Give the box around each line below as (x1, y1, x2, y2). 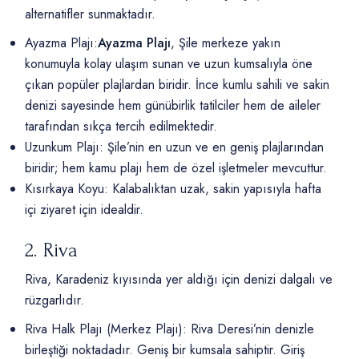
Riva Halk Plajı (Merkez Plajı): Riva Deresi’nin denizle (25, 320, 315, 339)
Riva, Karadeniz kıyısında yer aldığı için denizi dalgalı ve (25, 270, 333, 289)
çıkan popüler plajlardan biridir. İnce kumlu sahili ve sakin (25, 75, 330, 95)
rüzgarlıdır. (25, 291, 85, 310)
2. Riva (25, 240, 79, 262)
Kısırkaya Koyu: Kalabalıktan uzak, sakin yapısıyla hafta (25, 179, 322, 199)
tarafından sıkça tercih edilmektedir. (25, 117, 218, 136)
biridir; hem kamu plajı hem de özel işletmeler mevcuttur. (25, 159, 328, 178)
